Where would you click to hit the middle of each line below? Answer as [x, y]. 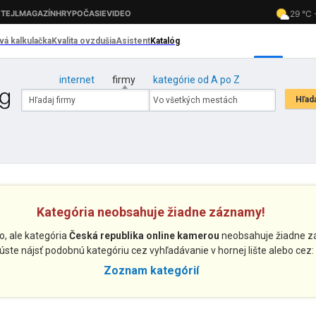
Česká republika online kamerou [144, 236]
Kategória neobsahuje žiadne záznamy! [151, 212]
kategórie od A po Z [196, 80]
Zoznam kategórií [151, 271]
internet [77, 80]
